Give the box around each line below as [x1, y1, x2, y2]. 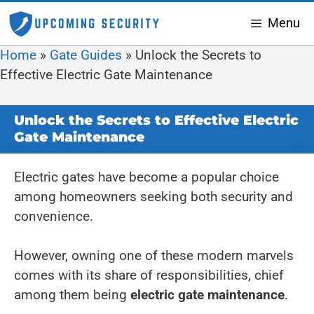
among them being [14, 287, 130, 303]
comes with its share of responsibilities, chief [14, 267, 284, 283]
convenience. [14, 207, 93, 224]
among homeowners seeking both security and [14, 188, 293, 205]
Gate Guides [50, 47, 122, 63]
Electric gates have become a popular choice [14, 168, 279, 185]
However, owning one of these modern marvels [14, 247, 294, 264]
